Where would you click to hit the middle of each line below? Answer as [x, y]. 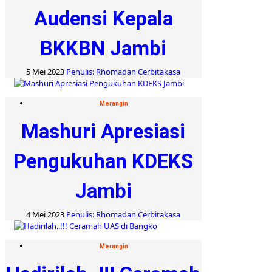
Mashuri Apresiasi [103, 131]
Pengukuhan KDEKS [103, 161]
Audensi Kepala [103, 18]
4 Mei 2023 [46, 214]
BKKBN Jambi [103, 48]
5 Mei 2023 [46, 71]
